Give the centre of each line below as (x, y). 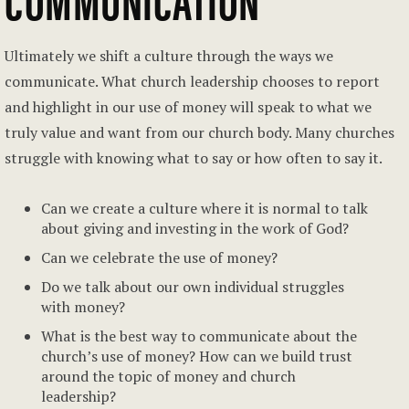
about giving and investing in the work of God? (195, 228)
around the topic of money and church (168, 376)
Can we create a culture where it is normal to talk (204, 208)
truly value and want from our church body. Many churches (199, 132)
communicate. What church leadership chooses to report (192, 81)
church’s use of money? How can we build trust (197, 356)
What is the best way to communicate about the (199, 336)
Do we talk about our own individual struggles (193, 287)
